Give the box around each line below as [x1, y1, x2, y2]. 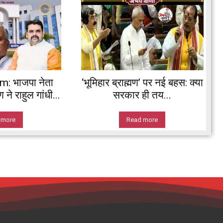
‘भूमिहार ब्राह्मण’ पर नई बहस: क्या [81, 76, 203, 89]
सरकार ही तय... [113, 89, 172, 101]
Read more [126, 115, 158, 123]
